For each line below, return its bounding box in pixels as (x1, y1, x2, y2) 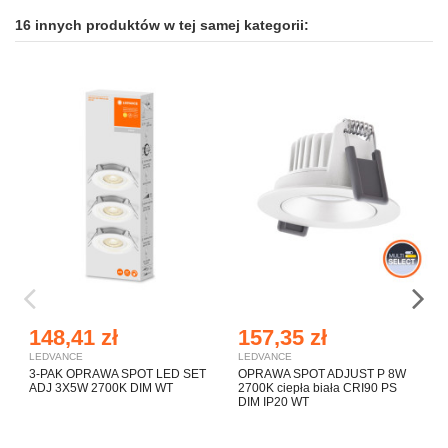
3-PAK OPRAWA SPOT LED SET (29, 367, 206, 382)
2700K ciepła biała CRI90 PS (238, 381, 397, 396)
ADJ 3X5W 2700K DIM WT (29, 381, 173, 396)
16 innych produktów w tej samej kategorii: (15, 18, 309, 34)
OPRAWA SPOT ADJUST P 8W (238, 367, 406, 382)
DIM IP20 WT (238, 395, 309, 410)
